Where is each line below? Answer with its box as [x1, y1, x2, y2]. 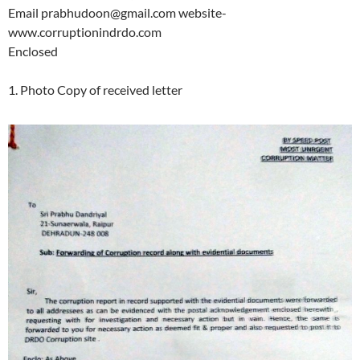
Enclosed [8, 43, 58, 59]
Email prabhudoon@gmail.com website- [8, 5, 227, 21]
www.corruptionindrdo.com [8, 24, 162, 40]
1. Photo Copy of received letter [8, 82, 182, 98]
